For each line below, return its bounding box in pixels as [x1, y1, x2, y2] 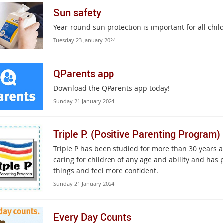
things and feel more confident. [53, 166, 158, 175]
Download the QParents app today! [53, 83, 170, 93]
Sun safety [53, 6, 101, 19]
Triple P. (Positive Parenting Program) [53, 127, 220, 141]
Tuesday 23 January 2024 [53, 36, 116, 44]
